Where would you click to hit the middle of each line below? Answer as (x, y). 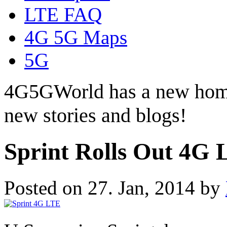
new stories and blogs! (95, 115)
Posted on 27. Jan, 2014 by (115, 187)
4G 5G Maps (76, 37)
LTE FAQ (63, 14)
